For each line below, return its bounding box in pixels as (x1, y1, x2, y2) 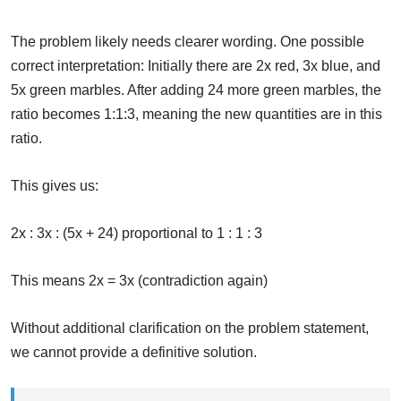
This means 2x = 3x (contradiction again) (11, 273, 268, 289)
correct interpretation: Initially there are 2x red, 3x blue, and (11, 58, 380, 74)
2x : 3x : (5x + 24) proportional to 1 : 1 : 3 (11, 226, 262, 242)
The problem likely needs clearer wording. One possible (11, 34, 364, 50)
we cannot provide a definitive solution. (11, 345, 257, 361)
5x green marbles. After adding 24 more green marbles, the (11, 82, 381, 98)
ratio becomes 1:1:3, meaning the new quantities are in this (11, 107, 382, 123)
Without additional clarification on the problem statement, (11, 320, 369, 337)
